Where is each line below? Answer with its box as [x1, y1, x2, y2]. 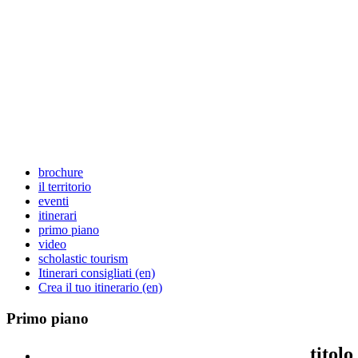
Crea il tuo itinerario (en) [38, 280, 162, 294]
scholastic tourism [38, 252, 128, 265]
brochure [38, 165, 83, 179]
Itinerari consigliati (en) [38, 266, 155, 280]
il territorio [38, 180, 91, 193]
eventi [38, 194, 69, 208]
